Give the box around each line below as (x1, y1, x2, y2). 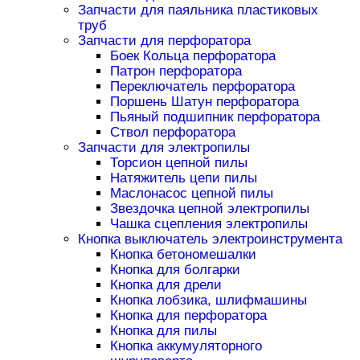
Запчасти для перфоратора (77, 33, 251, 49)
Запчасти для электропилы (77, 140, 250, 156)
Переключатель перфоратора (109, 79, 295, 95)
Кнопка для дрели (109, 277, 222, 293)
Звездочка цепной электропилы (109, 201, 309, 217)
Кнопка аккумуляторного (109, 338, 262, 354)
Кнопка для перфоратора (109, 308, 267, 324)
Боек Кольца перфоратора (109, 48, 276, 64)
